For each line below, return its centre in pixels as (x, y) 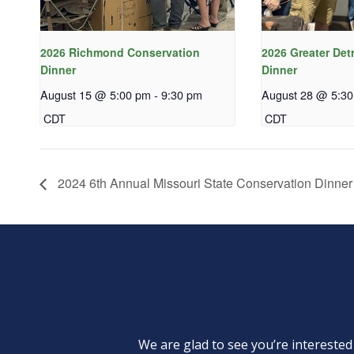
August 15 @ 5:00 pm (96, 94)
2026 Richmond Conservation (120, 52)
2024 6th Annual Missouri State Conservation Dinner (203, 183)
